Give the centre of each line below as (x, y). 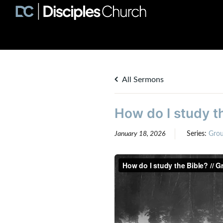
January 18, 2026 (140, 134)
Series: (197, 134)
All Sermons (142, 80)
